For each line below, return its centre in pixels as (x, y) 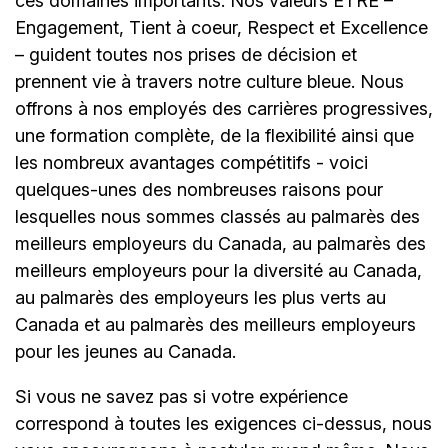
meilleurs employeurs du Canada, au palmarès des (220, 244)
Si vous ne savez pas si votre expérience (181, 397)
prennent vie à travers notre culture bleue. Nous (209, 82)
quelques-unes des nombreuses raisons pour (199, 190)
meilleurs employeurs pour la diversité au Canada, (218, 271)
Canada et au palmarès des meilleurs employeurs (215, 325)
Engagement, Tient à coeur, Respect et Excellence (221, 28)
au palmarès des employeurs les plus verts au (200, 298)
